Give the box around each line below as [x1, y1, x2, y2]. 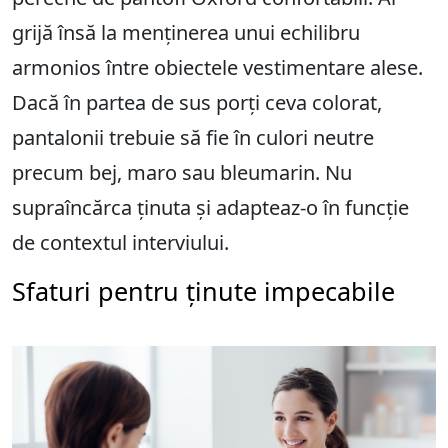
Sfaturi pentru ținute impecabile [12, 274, 395, 309]
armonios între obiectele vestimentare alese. [12, 54, 423, 82]
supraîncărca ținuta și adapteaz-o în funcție [12, 194, 409, 222]
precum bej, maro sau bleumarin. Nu [12, 159, 352, 187]
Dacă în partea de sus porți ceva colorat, [12, 89, 382, 117]
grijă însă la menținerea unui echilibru [12, 19, 360, 47]
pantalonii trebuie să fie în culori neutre [12, 124, 374, 152]
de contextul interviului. [12, 229, 229, 257]
